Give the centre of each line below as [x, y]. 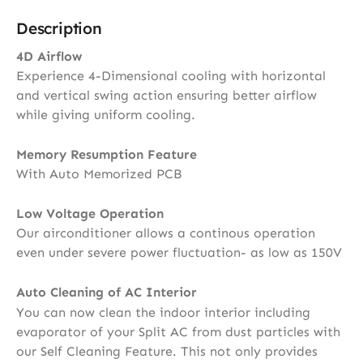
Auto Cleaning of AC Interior [107, 293]
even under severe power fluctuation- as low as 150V [179, 253]
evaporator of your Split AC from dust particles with [178, 331]
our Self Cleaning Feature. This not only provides [167, 351]
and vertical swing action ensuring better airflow [167, 96]
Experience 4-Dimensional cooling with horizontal [171, 76]
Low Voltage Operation [90, 214]
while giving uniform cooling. [106, 115]
